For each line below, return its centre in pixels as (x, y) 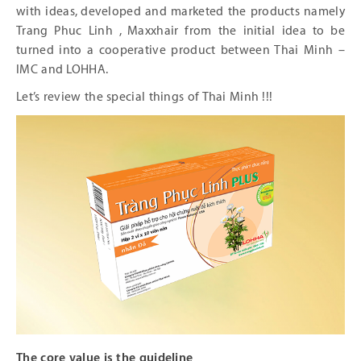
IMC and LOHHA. (62, 70)
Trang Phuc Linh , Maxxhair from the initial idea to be (180, 31)
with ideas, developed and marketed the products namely (180, 12)
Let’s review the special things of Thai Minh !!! (145, 97)
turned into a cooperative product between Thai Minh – (180, 50)
